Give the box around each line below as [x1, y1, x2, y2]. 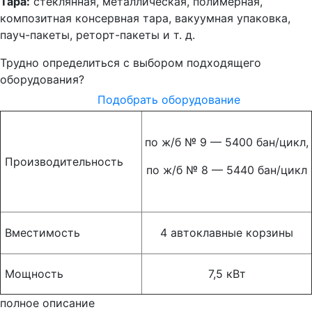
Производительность [1, 155, 123, 169]
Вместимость [1, 226, 80, 240]
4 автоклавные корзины [160, 226, 293, 240]
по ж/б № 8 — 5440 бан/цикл [146, 163, 307, 177]
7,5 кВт [208, 267, 246, 281]
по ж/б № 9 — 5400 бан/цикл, [145, 135, 309, 149]
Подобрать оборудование [97, 92, 240, 107]
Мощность [1, 267, 70, 281]
